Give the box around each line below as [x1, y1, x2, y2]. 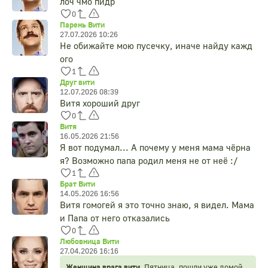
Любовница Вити [60, 236, 119, 246]
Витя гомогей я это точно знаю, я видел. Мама [60, 199, 254, 211]
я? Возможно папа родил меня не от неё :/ [60, 155, 238, 166]
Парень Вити [60, 20, 105, 30]
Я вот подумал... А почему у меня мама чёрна [60, 142, 251, 153]
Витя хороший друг [60, 98, 140, 109]
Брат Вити [60, 179, 95, 189]
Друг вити [60, 77, 95, 87]
